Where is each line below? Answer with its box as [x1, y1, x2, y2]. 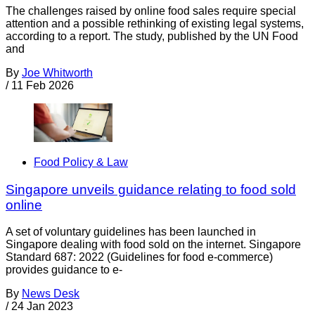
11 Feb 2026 [11, 79, 74, 91]
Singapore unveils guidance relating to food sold [6, 181, 296, 197]
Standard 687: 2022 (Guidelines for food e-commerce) [6, 251, 273, 264]
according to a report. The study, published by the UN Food [6, 30, 298, 42]
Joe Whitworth [22, 66, 93, 79]
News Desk [22, 288, 79, 300]
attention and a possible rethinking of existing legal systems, [6, 17, 304, 30]
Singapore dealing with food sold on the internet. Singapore [6, 238, 301, 251]
